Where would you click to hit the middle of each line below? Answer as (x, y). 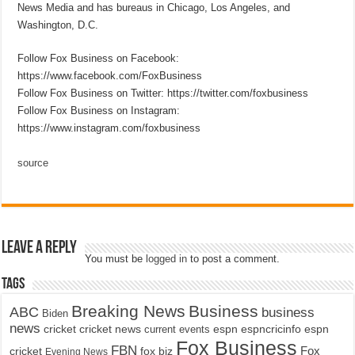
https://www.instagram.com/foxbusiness (109, 128)
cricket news (111, 329)
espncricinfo (271, 329)
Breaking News (129, 311)
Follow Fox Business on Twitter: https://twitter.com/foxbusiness (163, 93)
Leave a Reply (40, 248)
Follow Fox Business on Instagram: (99, 110)
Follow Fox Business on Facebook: (99, 58)
